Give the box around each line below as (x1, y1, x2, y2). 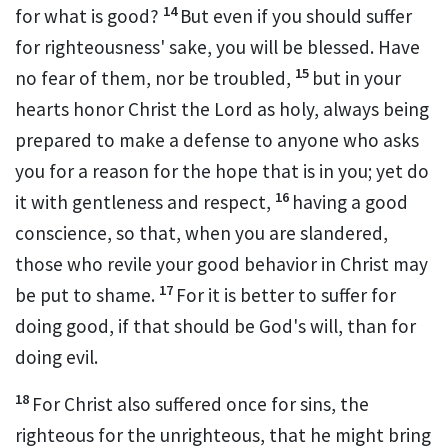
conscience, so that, (15, 221, 185, 246)
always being (323, 97, 429, 122)
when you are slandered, (185, 221, 388, 246)
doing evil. (15, 345, 98, 370)
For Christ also (32, 392, 155, 417)
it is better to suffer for (208, 283, 396, 308)
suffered (155, 392, 222, 417)
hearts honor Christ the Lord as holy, (15, 97, 323, 122)
